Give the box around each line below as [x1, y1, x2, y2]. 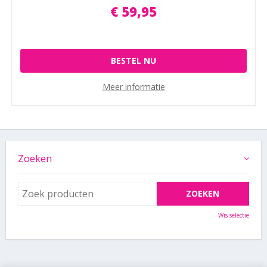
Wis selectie [218, 210, 249, 219]
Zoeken [18, 151, 52, 165]
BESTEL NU [111, 54, 156, 66]
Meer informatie [102, 80, 165, 92]
